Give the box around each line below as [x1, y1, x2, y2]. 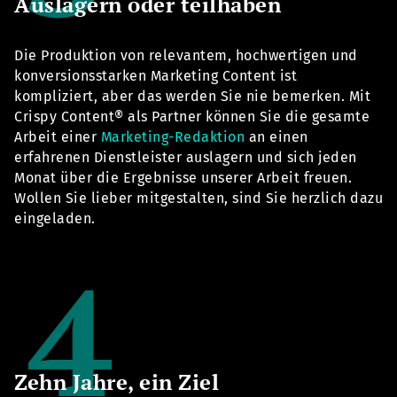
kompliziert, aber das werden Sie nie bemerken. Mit [14, 88, 370, 105]
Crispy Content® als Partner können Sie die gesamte [14, 108, 370, 126]
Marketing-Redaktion [100, 128, 245, 146]
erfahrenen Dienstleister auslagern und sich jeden [14, 149, 357, 167]
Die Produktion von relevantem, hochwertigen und [14, 47, 358, 65]
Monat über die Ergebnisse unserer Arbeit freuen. [14, 169, 352, 187]
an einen [245, 128, 308, 146]
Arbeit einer [14, 128, 101, 146]
